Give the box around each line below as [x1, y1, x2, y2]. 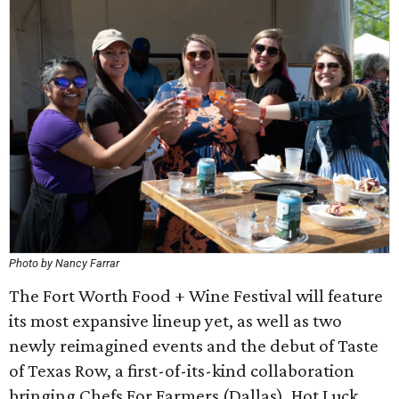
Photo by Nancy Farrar [9, 256, 119, 270]
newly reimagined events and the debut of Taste [9, 335, 379, 356]
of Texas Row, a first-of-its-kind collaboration [9, 360, 354, 381]
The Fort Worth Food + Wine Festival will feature [9, 285, 383, 306]
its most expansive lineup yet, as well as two [9, 310, 342, 331]
